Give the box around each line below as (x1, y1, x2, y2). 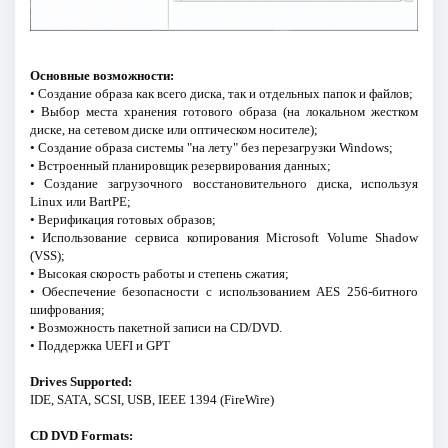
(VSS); (29, 248, 65, 264)
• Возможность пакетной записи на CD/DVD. (29, 320, 282, 336)
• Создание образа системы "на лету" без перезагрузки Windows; (29, 140, 393, 156)
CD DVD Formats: (29, 428, 133, 444)
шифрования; (29, 302, 105, 318)
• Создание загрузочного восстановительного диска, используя (29, 176, 419, 192)
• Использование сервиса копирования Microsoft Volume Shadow (29, 230, 419, 246)
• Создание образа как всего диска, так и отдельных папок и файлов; (29, 86, 413, 102)
